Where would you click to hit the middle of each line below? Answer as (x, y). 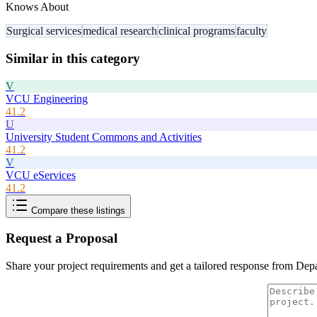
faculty (252, 31)
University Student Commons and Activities (104, 137)
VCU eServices (41, 175)
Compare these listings (77, 210)
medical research (120, 31)
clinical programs (197, 31)
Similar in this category (73, 58)
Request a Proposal (62, 238)
